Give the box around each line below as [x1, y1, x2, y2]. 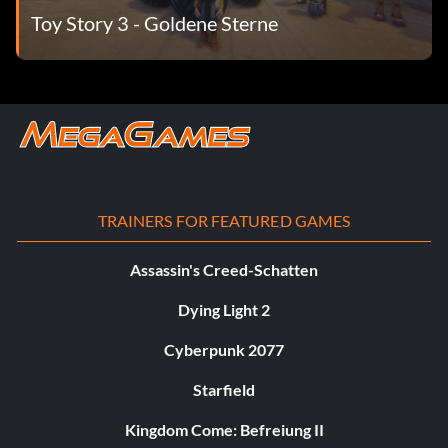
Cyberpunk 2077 [164, 340, 284, 360]
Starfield [193, 380, 255, 400]
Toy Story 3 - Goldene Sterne [31, 10, 278, 35]
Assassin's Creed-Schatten [130, 260, 318, 280]
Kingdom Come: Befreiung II [124, 420, 324, 440]
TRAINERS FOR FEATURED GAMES [97, 211, 351, 231]
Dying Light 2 [178, 300, 270, 320]
